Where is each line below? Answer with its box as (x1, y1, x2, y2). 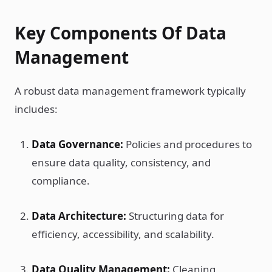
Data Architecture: (32, 209, 126, 223)
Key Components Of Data (15, 21, 226, 44)
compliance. (32, 174, 90, 188)
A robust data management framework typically (15, 84, 246, 98)
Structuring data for (126, 209, 224, 223)
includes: (15, 102, 58, 116)
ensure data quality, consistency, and (32, 155, 211, 169)
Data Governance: (32, 137, 123, 151)
